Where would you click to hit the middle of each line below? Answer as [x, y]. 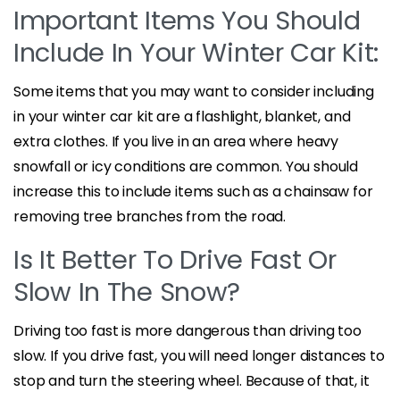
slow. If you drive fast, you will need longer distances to [199, 355]
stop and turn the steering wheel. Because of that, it [192, 380]
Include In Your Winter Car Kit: [196, 52]
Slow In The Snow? [127, 292]
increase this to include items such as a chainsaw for [193, 191]
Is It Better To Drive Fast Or [175, 259]
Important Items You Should [187, 20]
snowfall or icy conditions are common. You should [186, 166]
